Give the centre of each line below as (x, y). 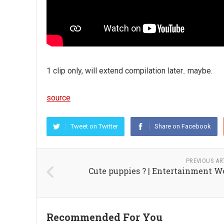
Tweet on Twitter (94, 126)
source (58, 98)
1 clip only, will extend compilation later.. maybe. (129, 71)
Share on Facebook (183, 126)
